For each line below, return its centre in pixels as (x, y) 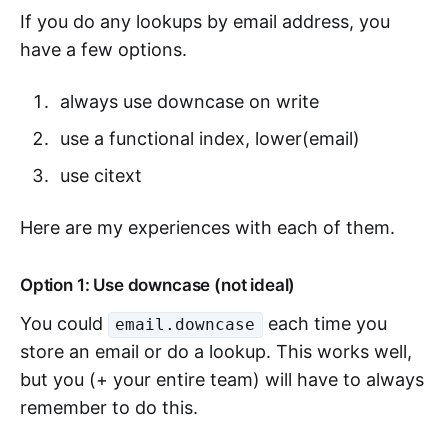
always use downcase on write (189, 101)
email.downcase (185, 325)
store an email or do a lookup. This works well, (216, 351)
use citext (100, 175)
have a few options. (103, 49)
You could (64, 323)
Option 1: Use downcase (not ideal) (158, 285)
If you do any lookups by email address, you (205, 21)
